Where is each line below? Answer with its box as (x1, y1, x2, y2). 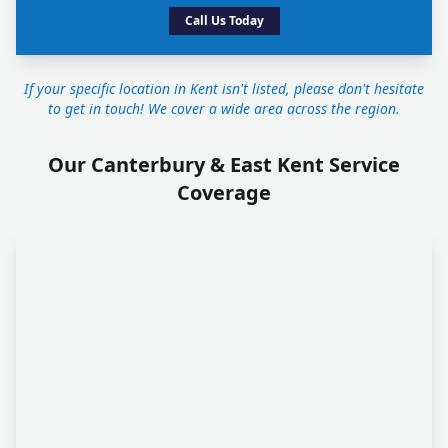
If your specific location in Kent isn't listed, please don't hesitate (24, 79, 424, 98)
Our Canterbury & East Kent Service (48, 151, 400, 178)
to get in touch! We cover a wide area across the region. (48, 99, 400, 118)
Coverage (177, 179, 271, 206)
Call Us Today (184, 12, 264, 29)
